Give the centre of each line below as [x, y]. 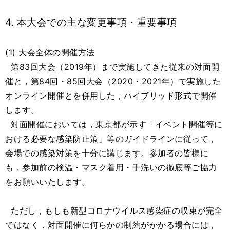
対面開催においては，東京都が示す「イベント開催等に [114, 124]
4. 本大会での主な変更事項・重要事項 [91, 23]
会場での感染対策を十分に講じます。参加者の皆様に [107, 153]
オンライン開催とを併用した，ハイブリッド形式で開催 [111, 96]
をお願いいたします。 [47, 182]
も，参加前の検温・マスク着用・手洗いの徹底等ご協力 [111, 168]
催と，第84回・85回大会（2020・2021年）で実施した [113, 81]
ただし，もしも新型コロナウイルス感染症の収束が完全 [114, 211]
